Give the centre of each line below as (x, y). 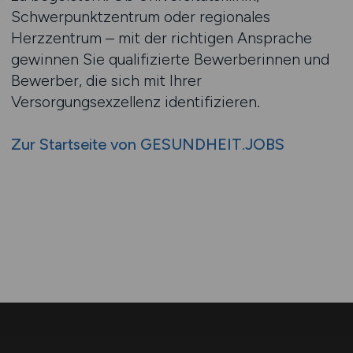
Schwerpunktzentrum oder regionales (140, 17)
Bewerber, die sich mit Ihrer (106, 80)
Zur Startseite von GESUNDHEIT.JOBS (147, 144)
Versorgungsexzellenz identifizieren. (135, 102)
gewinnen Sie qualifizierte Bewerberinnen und (170, 59)
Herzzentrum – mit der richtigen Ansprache (161, 38)
